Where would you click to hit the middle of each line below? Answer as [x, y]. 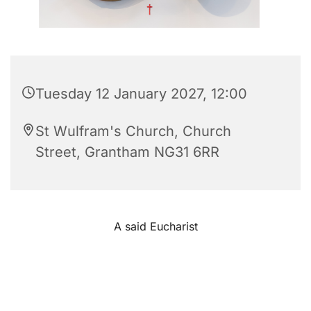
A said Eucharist [155, 226]
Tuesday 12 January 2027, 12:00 [141, 93]
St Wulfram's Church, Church [133, 131]
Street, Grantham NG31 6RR [127, 152]
